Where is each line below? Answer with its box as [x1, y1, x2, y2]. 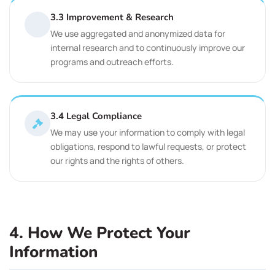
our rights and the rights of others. [50, 155, 184, 166]
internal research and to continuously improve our [50, 42, 245, 53]
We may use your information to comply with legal [50, 126, 245, 138]
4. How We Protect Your [9, 222, 190, 244]
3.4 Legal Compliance [50, 110, 142, 122]
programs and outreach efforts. [50, 56, 174, 68]
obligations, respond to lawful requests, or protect [50, 141, 246, 152]
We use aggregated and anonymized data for [50, 28, 225, 39]
